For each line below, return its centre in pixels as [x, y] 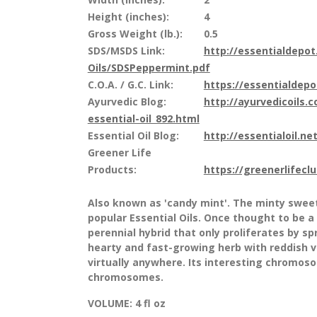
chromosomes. [125, 277]
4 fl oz [149, 303]
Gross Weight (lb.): [135, 33]
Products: [112, 169]
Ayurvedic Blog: [127, 101]
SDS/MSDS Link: [126, 50]
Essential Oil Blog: [133, 135]
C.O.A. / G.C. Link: [130, 84]
